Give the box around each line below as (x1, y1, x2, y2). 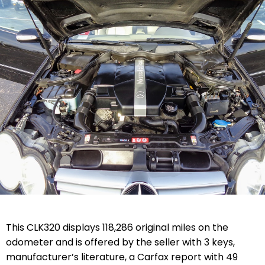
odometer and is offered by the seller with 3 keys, (6, 235, 235, 249)
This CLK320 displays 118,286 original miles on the (6, 220, 228, 234)
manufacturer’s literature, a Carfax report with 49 (6, 250, 238, 264)
